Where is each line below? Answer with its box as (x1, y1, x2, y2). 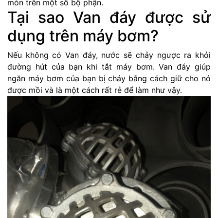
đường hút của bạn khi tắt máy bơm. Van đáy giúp (7, 62, 211, 72)
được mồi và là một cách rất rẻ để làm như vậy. (7, 85, 182, 95)
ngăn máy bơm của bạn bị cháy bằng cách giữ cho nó (7, 73, 211, 84)
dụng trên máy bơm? (7, 26, 159, 46)
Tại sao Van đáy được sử (7, 8, 211, 27)
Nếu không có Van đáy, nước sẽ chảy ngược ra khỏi (7, 50, 211, 60)
